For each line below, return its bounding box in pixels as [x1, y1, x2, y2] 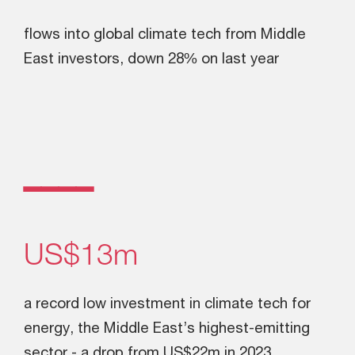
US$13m [24, 236, 138, 272]
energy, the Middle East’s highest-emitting [24, 319, 310, 336]
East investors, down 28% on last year [24, 49, 279, 67]
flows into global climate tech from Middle [24, 25, 306, 42]
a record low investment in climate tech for [24, 294, 311, 311]
